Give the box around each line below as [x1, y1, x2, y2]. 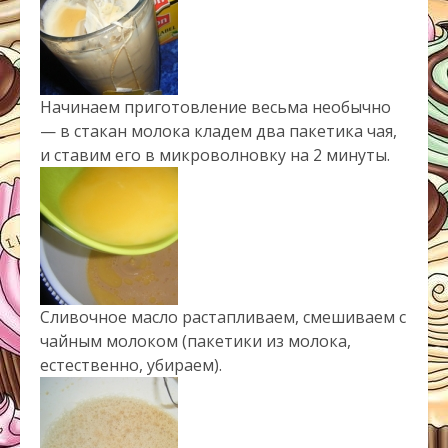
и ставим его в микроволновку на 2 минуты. [40, 144, 390, 167]
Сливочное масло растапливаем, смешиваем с [40, 306, 406, 329]
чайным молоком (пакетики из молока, [40, 330, 351, 353]
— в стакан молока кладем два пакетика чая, [40, 120, 397, 143]
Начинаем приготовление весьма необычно [40, 96, 391, 119]
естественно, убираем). [40, 354, 222, 377]
